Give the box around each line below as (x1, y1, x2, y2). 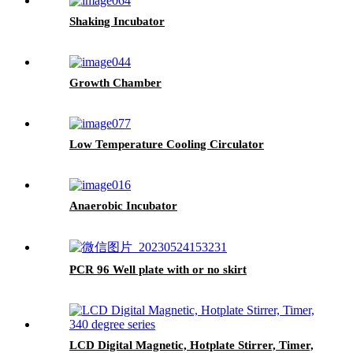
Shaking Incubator (69, 14, 165, 28)
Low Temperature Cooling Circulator (69, 137, 264, 150)
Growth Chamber (69, 76, 162, 89)
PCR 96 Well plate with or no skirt (69, 262, 247, 276)
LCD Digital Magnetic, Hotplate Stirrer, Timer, (69, 338, 314, 351)
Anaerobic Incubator (69, 199, 177, 212)
